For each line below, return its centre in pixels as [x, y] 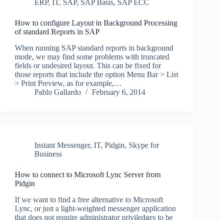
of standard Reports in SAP [57, 32]
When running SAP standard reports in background [94, 48]
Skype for [144, 145]
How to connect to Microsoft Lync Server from [88, 175]
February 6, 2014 [119, 92]
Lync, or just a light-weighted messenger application [95, 208]
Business [48, 154]
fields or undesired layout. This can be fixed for [88, 66]
